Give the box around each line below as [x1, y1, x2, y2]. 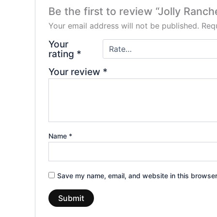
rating [48, 48, 77, 60]
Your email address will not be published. [48, 21, 199, 31]
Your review [48, 66, 103, 78]
